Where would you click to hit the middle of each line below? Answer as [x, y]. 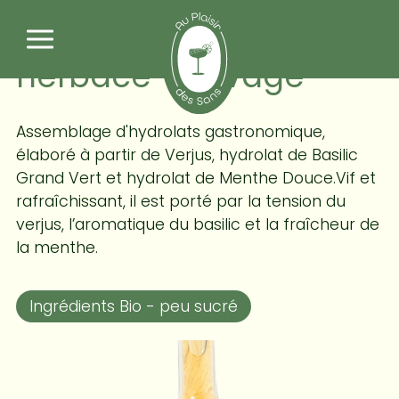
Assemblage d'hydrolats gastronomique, [170, 132]
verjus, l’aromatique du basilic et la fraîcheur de [197, 225]
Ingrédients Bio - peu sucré [133, 307]
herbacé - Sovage [160, 76]
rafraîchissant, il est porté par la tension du [180, 202]
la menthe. [57, 248]
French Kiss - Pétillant [183, 36]
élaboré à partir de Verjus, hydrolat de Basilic [187, 155]
